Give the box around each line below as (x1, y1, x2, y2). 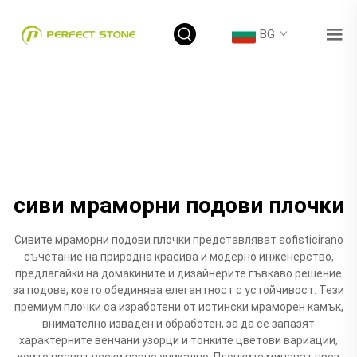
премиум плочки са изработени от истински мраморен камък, (14, 300, 343, 313)
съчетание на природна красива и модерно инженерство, (23, 249, 334, 263)
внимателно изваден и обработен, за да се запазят (42, 316, 315, 330)
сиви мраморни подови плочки (13, 191, 344, 218)
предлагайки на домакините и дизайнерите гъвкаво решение (15, 266, 342, 280)
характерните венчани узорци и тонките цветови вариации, (19, 333, 338, 347)
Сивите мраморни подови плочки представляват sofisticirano (14, 233, 343, 246)
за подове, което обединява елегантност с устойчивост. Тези (13, 283, 344, 296)
